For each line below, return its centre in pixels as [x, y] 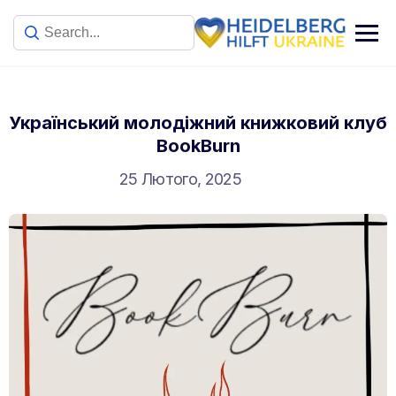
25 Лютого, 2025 [180, 179]
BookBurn [198, 146]
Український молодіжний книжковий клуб [198, 123]
